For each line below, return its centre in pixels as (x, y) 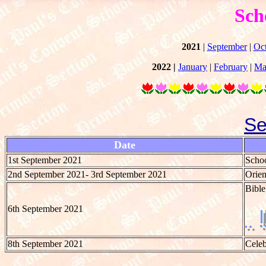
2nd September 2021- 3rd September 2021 (87, 174)
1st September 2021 (45, 160)
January (193, 66)
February (231, 66)
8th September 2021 (45, 243)
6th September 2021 (45, 208)
